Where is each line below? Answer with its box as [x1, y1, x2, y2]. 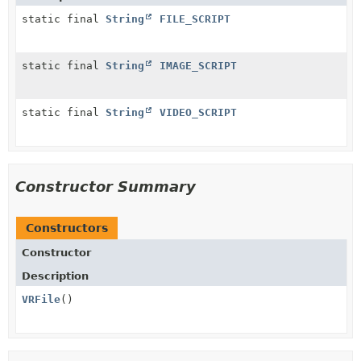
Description [22, 269, 89, 282]
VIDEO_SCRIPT [160, 106, 237, 118]
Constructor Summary [15, 177, 196, 195]
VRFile [22, 293, 60, 305]
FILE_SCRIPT [160, 12, 230, 25]
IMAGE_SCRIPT [160, 59, 237, 72]
